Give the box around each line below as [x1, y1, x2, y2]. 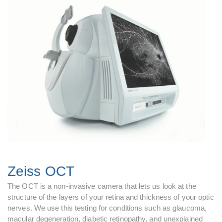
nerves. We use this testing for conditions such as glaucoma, [7, 204, 207, 212]
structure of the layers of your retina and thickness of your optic [7, 193, 214, 201]
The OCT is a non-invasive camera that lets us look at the [7, 182, 196, 190]
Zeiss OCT [7, 164, 74, 179]
